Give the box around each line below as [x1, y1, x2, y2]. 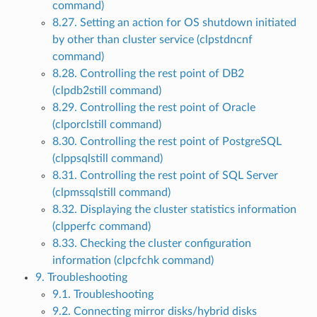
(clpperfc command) [52, 221, 151, 233]
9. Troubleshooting [35, 272, 127, 284]
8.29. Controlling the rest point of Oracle [52, 102, 255, 114]
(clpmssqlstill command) [52, 187, 171, 199]
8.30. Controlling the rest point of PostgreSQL [52, 136, 282, 148]
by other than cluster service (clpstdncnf [52, 34, 253, 46]
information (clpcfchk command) [52, 255, 214, 267]
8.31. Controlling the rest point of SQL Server [52, 170, 278, 182]
